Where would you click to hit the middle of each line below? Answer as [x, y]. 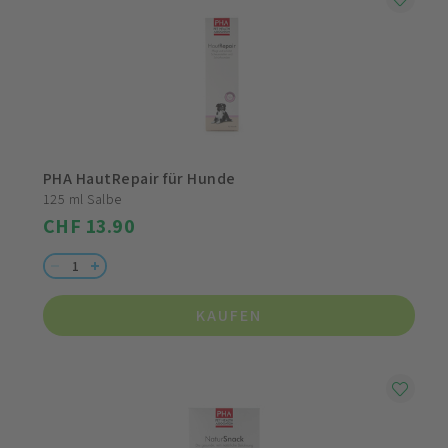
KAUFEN [229, 315]
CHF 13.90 [89, 226]
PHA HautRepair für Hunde [139, 178]
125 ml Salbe [82, 199]
